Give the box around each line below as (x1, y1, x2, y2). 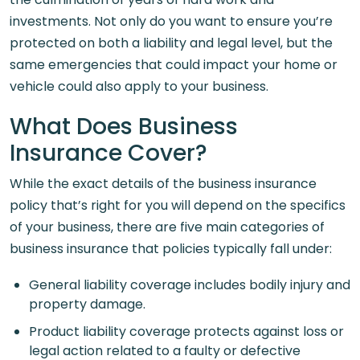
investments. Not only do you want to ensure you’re (10, 12, 333, 31)
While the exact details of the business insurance (10, 174, 317, 193)
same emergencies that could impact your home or (10, 55, 337, 74)
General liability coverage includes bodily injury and (29, 276, 350, 294)
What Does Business (10, 111, 238, 142)
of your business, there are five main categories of (10, 218, 325, 236)
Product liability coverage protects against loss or (29, 322, 344, 341)
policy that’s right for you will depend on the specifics (10, 196, 346, 215)
